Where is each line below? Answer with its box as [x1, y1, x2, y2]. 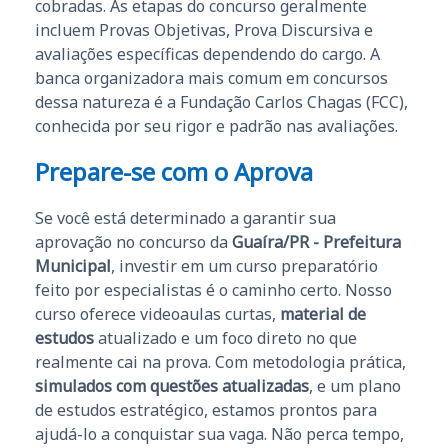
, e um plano [309, 375, 401, 398]
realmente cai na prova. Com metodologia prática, [35, 351, 406, 374]
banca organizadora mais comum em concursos [35, 67, 388, 90]
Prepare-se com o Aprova [35, 155, 313, 189]
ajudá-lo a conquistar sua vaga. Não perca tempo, [35, 423, 404, 446]
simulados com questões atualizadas [35, 375, 309, 398]
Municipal [35, 255, 111, 278]
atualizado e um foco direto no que [94, 327, 357, 350]
